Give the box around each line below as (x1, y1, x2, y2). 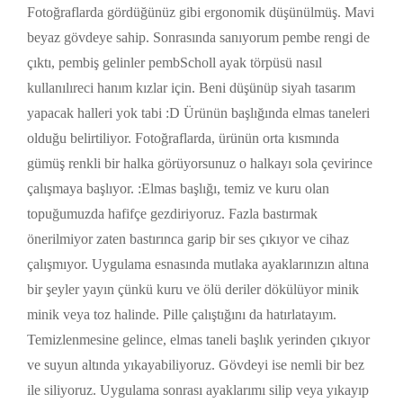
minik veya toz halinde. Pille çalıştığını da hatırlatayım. (27, 307, 336, 323)
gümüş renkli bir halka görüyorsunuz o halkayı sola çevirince (27, 156, 372, 172)
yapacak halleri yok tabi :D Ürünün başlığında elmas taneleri (27, 105, 370, 121)
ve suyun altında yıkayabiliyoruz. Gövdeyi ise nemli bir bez (27, 357, 364, 373)
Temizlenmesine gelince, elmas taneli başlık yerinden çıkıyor (27, 332, 370, 348)
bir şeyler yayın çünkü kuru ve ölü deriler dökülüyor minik (27, 282, 359, 298)
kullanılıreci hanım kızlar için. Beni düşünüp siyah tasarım (27, 80, 355, 96)
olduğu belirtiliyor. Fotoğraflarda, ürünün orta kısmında (27, 130, 339, 147)
